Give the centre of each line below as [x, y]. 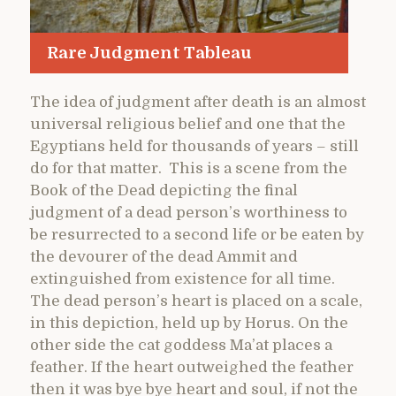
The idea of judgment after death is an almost [198, 103]
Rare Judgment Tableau [149, 52]
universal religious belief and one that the [188, 125]
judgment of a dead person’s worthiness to [189, 213]
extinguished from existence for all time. [183, 279]
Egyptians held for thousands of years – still [194, 147]
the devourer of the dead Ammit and [164, 257]
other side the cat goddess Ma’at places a [181, 346]
